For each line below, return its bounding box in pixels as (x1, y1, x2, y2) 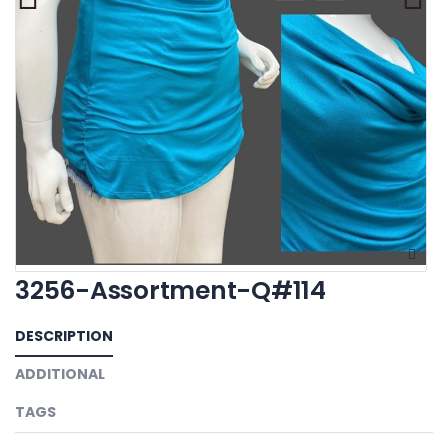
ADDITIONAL (15, 364, 105, 384)
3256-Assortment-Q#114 (15, 273, 326, 308)
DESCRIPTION (15, 326, 113, 346)
